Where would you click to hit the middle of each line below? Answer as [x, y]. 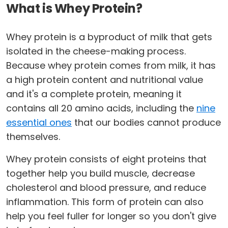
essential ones [39, 123]
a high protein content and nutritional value [105, 80]
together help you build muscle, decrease [101, 174]
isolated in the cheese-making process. [96, 51]
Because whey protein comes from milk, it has [111, 66]
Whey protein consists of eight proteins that [106, 159]
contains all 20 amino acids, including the [101, 108]
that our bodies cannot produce [146, 123]
